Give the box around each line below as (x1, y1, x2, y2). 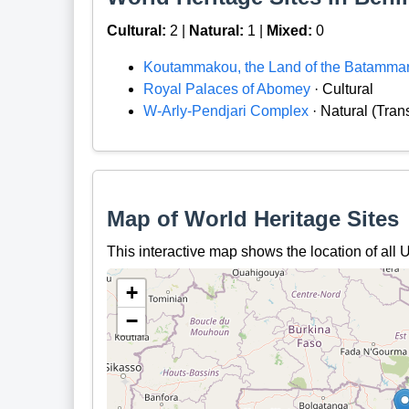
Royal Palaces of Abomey (142, 80, 310, 97)
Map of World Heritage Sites (106, 205, 399, 231)
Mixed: (266, 22, 312, 38)
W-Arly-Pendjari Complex (142, 102, 309, 119)
